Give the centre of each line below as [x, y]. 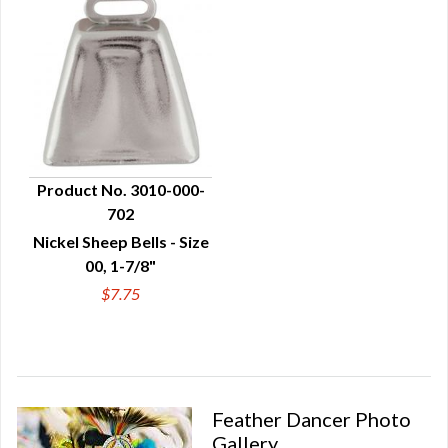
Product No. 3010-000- [120, 189]
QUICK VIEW [120, 224]
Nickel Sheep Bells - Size [120, 241]
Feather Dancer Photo [311, 419]
